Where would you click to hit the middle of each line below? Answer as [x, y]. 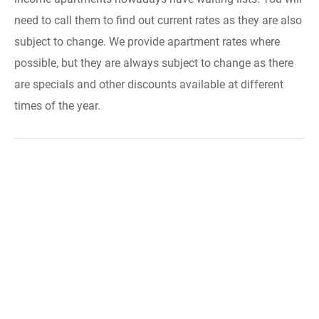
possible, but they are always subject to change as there [154, 63]
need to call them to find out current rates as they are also [158, 20]
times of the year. [57, 106]
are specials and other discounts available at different [149, 84]
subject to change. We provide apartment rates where [147, 42]
